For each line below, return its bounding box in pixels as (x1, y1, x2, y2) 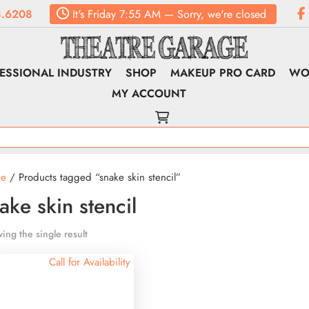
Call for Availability (49, 255, 131, 270)
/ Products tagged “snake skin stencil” (6, 170, 181, 185)
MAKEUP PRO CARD (170, 65, 276, 81)
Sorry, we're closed (177, 6, 266, 22)
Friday (84, 6, 116, 22)
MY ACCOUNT (112, 86, 187, 101)
